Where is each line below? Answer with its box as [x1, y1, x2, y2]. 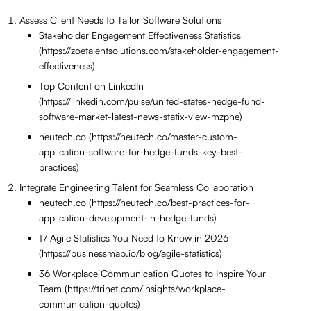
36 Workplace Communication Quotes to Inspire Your [39, 267, 266, 280]
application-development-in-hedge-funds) [39, 212, 217, 224]
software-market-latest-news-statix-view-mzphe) [39, 110, 242, 123]
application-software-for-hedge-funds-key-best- [39, 146, 242, 158]
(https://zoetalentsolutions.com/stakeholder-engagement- [39, 44, 279, 57]
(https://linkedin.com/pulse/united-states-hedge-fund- [39, 95, 265, 108]
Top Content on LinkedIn [39, 80, 144, 92]
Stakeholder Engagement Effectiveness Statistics [39, 29, 241, 42]
